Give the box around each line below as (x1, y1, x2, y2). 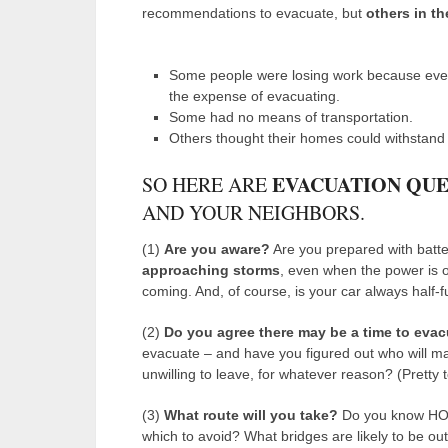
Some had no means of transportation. (168, 108, 413, 125)
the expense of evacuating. (168, 87, 340, 104)
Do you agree (164, 323, 255, 340)
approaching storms (142, 261, 280, 278)
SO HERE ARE (142, 170, 272, 198)
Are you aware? (164, 240, 270, 257)
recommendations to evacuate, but (142, 4, 366, 21)
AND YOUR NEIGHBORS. (142, 198, 365, 226)
